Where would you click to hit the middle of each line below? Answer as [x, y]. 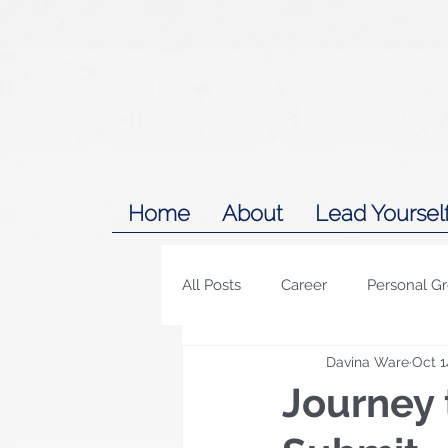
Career [304, 284]
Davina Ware [367, 361]
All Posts [211, 284]
